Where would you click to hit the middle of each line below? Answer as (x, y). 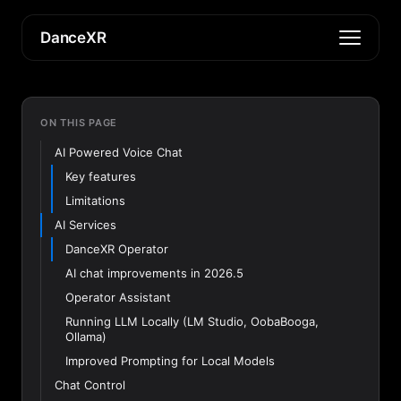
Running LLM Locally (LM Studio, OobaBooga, (192, 321)
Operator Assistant (118, 297)
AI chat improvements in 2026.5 (154, 273)
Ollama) (86, 337)
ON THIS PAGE (79, 123)
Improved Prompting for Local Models (170, 361)
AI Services (85, 225)
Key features (101, 176)
